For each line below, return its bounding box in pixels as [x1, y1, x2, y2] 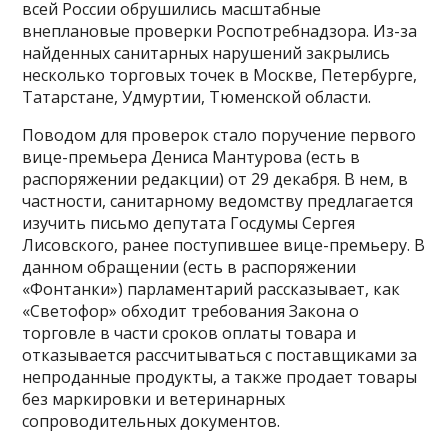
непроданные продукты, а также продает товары [22, 366, 418, 389]
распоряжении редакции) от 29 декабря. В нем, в [22, 168, 409, 191]
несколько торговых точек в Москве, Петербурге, [22, 64, 418, 87]
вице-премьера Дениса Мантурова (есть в [22, 146, 361, 169]
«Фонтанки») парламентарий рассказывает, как [22, 278, 401, 301]
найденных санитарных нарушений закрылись [22, 42, 391, 65]
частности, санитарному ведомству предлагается [22, 190, 414, 213]
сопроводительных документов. [22, 410, 281, 433]
